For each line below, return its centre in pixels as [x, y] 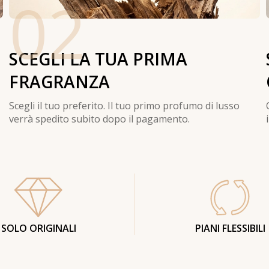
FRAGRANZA [59, 81]
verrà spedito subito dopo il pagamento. [99, 119]
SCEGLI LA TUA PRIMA [98, 59]
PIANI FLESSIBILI [230, 228]
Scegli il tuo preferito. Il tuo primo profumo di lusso [124, 105]
